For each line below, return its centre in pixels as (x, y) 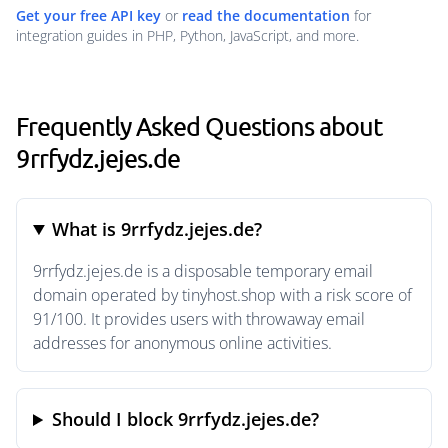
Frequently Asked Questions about (199, 126)
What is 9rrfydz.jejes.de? (157, 229)
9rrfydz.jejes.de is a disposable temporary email (203, 271)
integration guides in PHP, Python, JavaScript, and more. (187, 35)
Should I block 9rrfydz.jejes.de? (186, 419)
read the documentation (266, 15)
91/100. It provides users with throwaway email (199, 319)
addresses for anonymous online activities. (182, 343)
